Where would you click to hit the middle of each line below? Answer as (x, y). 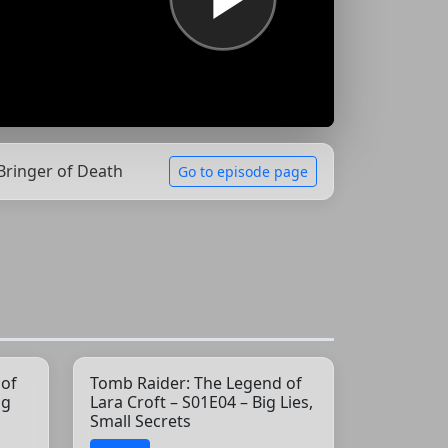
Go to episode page (243, 171)
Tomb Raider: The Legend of (196, 382)
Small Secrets (140, 420)
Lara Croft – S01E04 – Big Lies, (201, 401)
